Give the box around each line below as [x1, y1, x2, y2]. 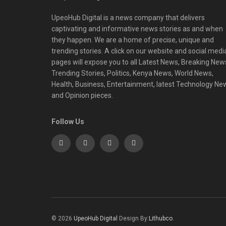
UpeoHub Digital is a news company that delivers [51, 13, 205, 22]
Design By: [119, 214, 149, 222]
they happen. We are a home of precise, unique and [51, 35, 214, 44]
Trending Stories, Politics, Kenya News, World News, [51, 69, 213, 77]
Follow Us [51, 117, 84, 126]
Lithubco [149, 214, 173, 222]
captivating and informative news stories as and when [51, 24, 223, 33]
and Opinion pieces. [51, 91, 113, 99]
